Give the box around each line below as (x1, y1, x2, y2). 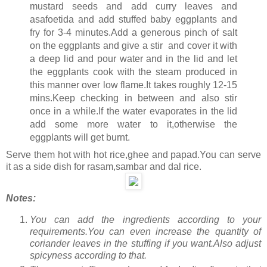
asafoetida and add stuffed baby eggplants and (29, 14, 238, 24)
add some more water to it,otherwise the (29, 119, 238, 129)
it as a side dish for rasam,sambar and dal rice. (6, 161, 201, 172)
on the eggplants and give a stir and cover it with (29, 40, 238, 51)
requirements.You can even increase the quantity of (30, 226, 261, 237)
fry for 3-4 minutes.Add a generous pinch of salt (29, 27, 238, 38)
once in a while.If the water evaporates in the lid (29, 105, 238, 116)
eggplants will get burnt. (29, 132, 130, 142)
